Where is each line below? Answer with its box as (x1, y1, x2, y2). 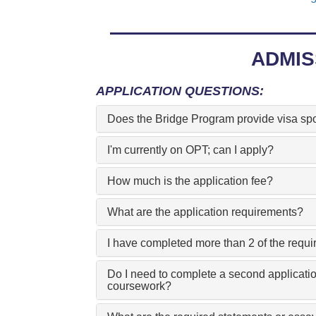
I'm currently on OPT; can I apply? (107, 144, 274, 157)
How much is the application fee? (107, 175, 273, 188)
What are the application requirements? (107, 206, 303, 219)
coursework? (107, 280, 171, 293)
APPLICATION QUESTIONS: (95, 83, 264, 99)
